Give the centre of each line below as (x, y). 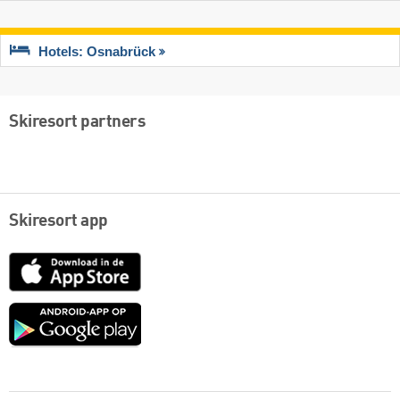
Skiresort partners (77, 123)
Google (163, 311)
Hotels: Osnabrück (97, 52)
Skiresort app (58, 222)
